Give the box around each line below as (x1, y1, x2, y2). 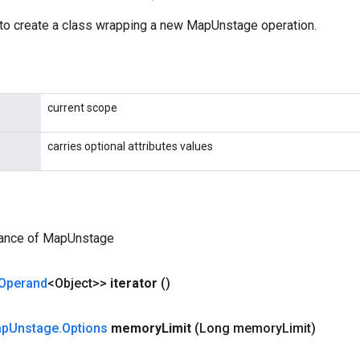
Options (62, 321, 108, 336)
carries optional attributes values (47, 140, 213, 153)
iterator (110, 276, 157, 291)
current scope (47, 101, 117, 114)
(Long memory (194, 321, 282, 336)
